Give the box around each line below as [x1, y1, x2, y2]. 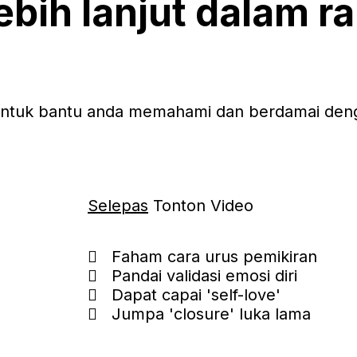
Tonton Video [148, 196, 253, 215]
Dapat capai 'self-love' [112, 285, 280, 304]
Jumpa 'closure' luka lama [112, 304, 311, 324]
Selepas [88, 196, 148, 215]
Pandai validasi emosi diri [112, 266, 297, 285]
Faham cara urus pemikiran [112, 247, 317, 266]
